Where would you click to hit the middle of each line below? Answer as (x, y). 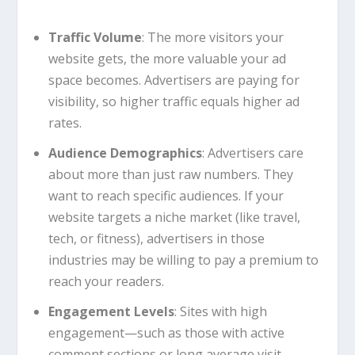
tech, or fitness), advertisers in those (156, 239)
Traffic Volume (95, 37)
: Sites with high (220, 312)
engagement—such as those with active (166, 333)
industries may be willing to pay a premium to (183, 260)
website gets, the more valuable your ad (167, 58)
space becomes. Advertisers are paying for (174, 80)
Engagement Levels (111, 312)
